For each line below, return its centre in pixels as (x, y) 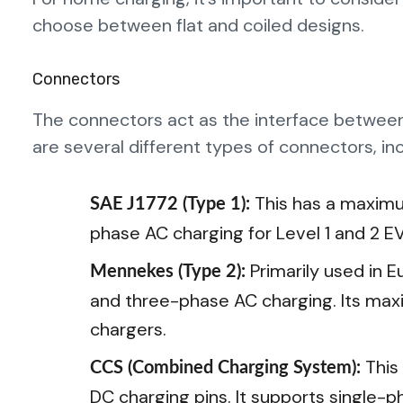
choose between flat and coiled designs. (198, 25)
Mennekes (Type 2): (170, 271)
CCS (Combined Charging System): (228, 367)
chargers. (128, 329)
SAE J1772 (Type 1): (172, 204)
